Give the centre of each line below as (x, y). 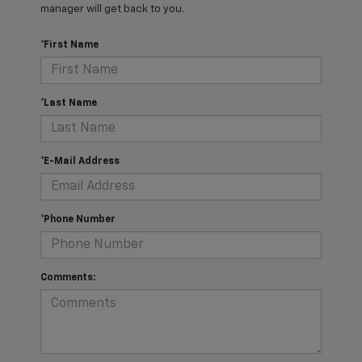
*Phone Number (78, 220)
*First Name (69, 46)
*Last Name (69, 104)
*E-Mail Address (80, 162)
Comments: (68, 278)
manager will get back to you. (112, 10)
